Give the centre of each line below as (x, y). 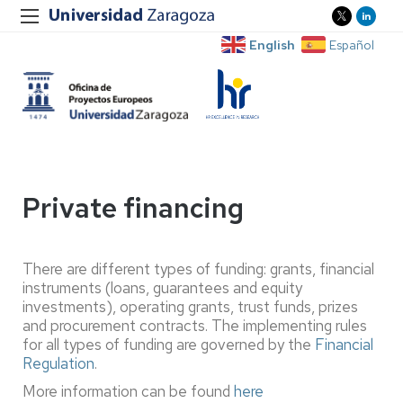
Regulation (58, 363)
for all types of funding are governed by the (169, 344)
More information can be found (128, 391)
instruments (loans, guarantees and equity (162, 287)
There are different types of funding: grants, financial (198, 269)
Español (352, 45)
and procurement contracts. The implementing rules (195, 325)
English (272, 45)
